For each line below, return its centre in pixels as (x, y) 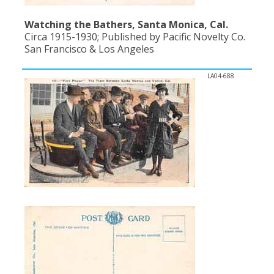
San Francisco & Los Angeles (89, 49)
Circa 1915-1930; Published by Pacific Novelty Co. (135, 37)
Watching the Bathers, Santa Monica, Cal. (126, 24)
